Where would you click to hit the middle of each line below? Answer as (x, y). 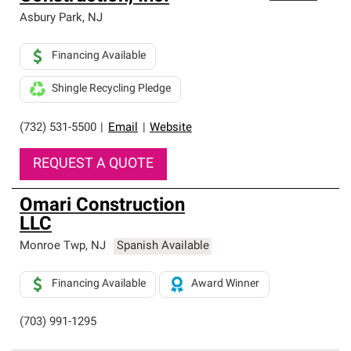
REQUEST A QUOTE (93, 164)
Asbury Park (51, 18)
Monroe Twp (52, 246)
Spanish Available (163, 246)
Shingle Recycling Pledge (111, 89)
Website (171, 128)
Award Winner (225, 284)
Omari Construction (102, 206)
